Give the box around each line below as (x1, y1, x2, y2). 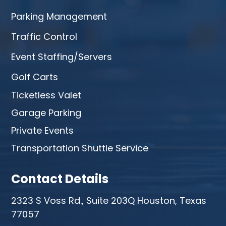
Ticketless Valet (11, 89, 81, 102)
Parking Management (11, 10, 107, 23)
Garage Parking (11, 106, 81, 120)
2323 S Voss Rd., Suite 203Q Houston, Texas (11, 194, 206, 207)
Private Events (11, 124, 74, 137)
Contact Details (11, 171, 108, 188)
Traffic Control (11, 30, 77, 43)
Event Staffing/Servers (11, 50, 112, 64)
